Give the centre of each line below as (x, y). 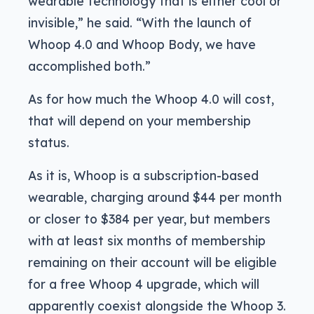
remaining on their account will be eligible (152, 262)
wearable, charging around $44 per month (155, 197)
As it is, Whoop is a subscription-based (143, 176)
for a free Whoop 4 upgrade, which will (144, 284)
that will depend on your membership (139, 121)
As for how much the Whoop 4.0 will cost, (151, 99)
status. (49, 143)
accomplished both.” (89, 66)
